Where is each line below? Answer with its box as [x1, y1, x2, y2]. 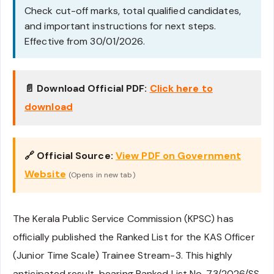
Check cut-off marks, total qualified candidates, [24, 4, 241, 18]
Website [24, 168, 66, 181]
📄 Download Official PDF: [24, 82, 147, 95]
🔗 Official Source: [24, 149, 113, 163]
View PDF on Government [115, 149, 242, 163]
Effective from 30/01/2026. [24, 35, 145, 48]
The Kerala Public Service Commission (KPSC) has [13, 212, 234, 226]
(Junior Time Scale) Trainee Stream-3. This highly [13, 249, 232, 262]
